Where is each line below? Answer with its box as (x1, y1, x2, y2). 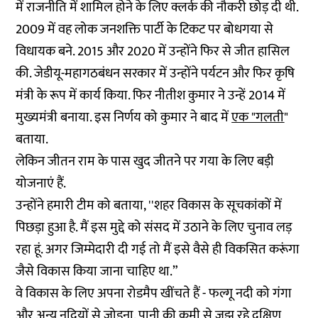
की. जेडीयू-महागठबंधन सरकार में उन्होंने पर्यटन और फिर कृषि (16, 62, 295, 84)
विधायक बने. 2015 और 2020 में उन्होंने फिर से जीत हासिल (16, 40, 290, 62)
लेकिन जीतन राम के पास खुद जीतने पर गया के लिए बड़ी (16, 150, 275, 172)
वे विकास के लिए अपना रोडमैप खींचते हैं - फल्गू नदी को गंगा (16, 282, 292, 305)
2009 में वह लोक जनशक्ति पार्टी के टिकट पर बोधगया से (16, 18, 274, 40)
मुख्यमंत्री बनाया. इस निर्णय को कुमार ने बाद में (16, 106, 232, 128)
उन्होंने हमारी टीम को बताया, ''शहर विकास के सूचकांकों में (16, 194, 283, 216)
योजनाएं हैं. (16, 172, 67, 194)
